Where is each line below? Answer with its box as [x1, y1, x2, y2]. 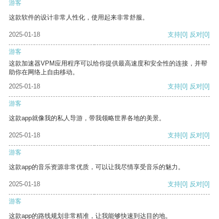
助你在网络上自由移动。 [9, 68, 79, 76]
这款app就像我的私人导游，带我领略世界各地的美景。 [9, 114, 165, 122]
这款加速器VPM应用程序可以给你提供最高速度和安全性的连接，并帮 [9, 60, 207, 67]
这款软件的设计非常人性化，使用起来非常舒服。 [9, 14, 149, 22]
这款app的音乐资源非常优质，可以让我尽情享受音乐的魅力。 [9, 163, 184, 171]
